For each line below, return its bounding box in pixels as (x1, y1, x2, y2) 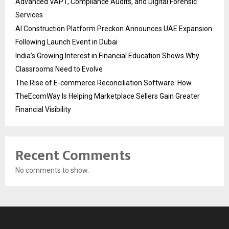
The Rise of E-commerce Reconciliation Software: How (15, 78, 192, 87)
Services (15, 10, 43, 19)
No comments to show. (15, 166, 89, 174)
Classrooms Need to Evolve (15, 64, 103, 73)
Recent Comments (15, 143, 131, 168)
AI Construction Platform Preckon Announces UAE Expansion (15, 24, 212, 33)
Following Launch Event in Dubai (15, 37, 118, 46)
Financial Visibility (15, 105, 71, 113)
